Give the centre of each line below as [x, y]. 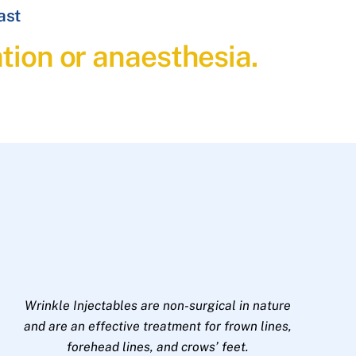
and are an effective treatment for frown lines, [157, 326]
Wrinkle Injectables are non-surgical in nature [157, 305]
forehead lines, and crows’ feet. [157, 346]
